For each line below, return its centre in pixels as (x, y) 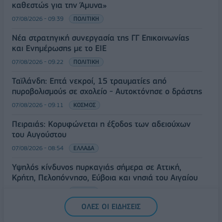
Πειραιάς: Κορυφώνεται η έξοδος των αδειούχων (101, 124)
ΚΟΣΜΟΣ (84, 105)
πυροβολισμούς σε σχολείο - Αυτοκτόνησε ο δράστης (107, 91)
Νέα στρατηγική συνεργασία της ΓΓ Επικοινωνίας (101, 38)
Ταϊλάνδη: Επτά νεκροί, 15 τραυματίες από (89, 81)
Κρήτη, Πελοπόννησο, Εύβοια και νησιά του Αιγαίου (105, 178)
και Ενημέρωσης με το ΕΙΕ (59, 48)
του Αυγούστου (39, 135)
